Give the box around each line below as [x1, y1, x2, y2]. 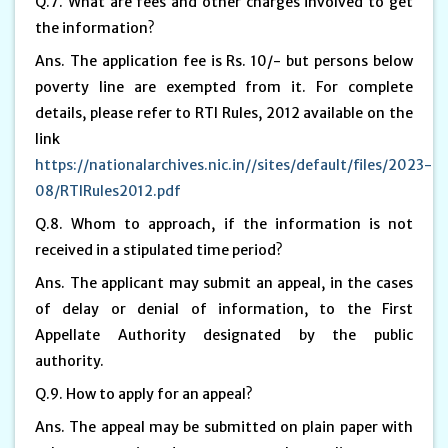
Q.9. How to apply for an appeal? [35, 384, 256, 403]
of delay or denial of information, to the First [35, 299, 413, 318]
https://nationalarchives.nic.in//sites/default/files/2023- [35, 155, 432, 174]
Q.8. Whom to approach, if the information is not [35, 214, 413, 233]
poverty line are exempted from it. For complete [35, 77, 413, 96]
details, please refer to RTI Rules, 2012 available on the [35, 103, 413, 122]
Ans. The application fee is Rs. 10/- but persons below [35, 51, 413, 70]
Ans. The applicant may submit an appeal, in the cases [35, 273, 413, 292]
